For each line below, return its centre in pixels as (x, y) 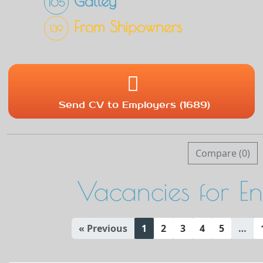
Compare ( (218, 154)
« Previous (103, 228)
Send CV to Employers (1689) (134, 104)
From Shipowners (125, 27)
